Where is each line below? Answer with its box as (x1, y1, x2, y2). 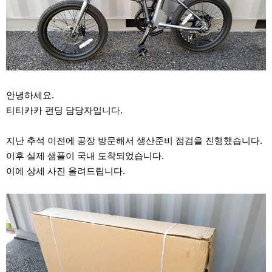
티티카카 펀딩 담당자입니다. (6, 104, 123, 115)
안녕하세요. (6, 89, 54, 100)
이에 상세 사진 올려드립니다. (6, 165, 125, 176)
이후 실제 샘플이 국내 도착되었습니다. (6, 150, 164, 161)
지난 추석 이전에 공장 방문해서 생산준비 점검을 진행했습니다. (6, 135, 262, 146)
